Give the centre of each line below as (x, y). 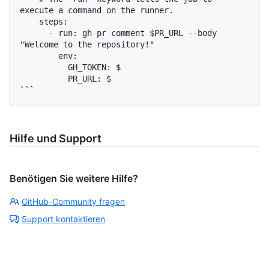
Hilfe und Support (56, 138)
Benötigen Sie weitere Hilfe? (74, 178)
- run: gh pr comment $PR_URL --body (34, 33)
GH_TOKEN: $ (44, 67)
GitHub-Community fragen (73, 201)
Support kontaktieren (63, 219)
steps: (29, 21)
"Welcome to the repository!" (87, 44)
